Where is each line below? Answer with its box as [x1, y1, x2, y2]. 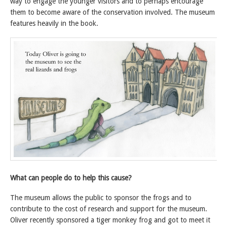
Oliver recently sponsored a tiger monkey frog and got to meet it [10, 215, 210, 224]
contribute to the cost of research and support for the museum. [10, 204, 207, 213]
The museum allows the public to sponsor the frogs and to [10, 193, 192, 202]
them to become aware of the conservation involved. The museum [10, 8, 215, 17]
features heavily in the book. [10, 19, 98, 28]
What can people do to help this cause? [10, 174, 132, 182]
